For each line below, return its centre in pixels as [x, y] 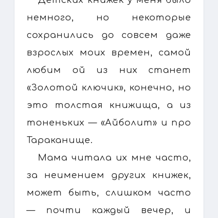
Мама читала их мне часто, [115, 157]
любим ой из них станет [109, 70]
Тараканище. [60, 140]
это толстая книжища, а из [109, 105]
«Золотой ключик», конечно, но [109, 87]
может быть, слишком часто [109, 192]
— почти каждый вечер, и [109, 210]
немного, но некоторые [109, 17]
